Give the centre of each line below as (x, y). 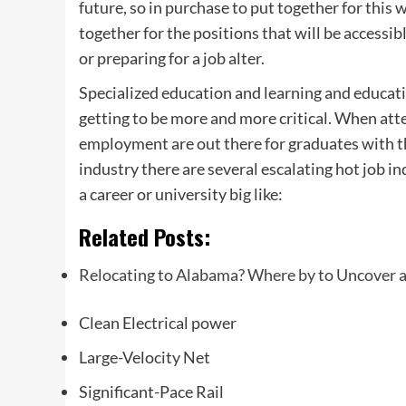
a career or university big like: (181, 194)
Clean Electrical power (158, 323)
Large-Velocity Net (145, 357)
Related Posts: (145, 237)
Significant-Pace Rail (151, 391)
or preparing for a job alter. (172, 58)
